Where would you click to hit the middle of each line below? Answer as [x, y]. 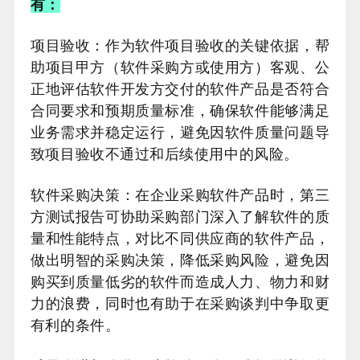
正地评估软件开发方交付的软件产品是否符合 [180, 89]
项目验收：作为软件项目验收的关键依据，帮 [180, 46]
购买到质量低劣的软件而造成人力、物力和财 [180, 282]
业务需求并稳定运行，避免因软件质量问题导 [180, 133]
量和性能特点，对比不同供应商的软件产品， [180, 239]
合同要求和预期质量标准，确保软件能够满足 [180, 111]
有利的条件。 [75, 325]
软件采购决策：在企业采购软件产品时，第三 [180, 195]
